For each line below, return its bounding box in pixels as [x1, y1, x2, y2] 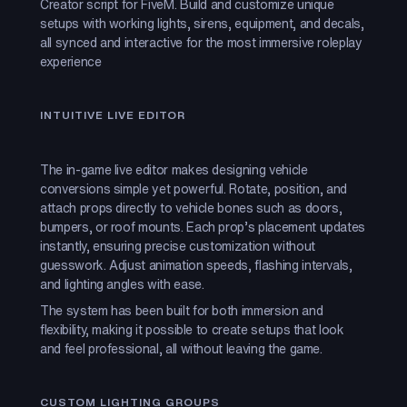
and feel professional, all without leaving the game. [40, 339, 323, 358]
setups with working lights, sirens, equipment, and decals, [40, 14, 364, 33]
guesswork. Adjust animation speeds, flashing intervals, [40, 255, 352, 274]
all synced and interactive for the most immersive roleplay [40, 33, 362, 52]
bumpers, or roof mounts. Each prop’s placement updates [40, 217, 366, 236]
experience [40, 52, 102, 71]
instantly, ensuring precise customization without [40, 236, 315, 255]
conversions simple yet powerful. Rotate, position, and [40, 179, 348, 198]
